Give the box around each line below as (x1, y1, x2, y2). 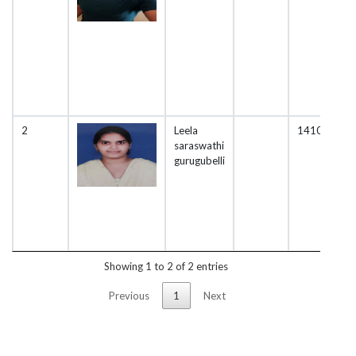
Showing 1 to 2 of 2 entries (104, 260, 228, 273)
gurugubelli (174, 153, 225, 167)
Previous (108, 288, 149, 302)
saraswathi (174, 138, 224, 152)
